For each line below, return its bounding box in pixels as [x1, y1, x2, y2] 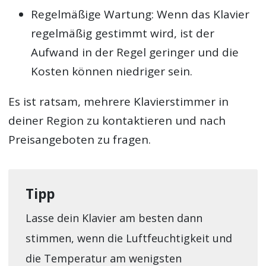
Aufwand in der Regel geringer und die [31, 44, 239, 60]
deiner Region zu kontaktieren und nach [8, 112, 226, 128]
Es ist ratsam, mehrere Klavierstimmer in [8, 93, 229, 109]
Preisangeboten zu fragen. [8, 131, 151, 147]
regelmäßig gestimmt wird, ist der [31, 25, 215, 41]
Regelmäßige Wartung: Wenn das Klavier [31, 6, 250, 22]
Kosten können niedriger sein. [31, 63, 193, 79]
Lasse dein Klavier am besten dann [25, 210, 202, 225]
